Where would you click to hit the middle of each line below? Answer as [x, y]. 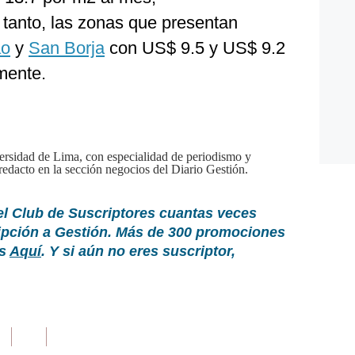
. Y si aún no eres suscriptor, [138, 251]
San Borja [67, 48]
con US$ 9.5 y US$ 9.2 [195, 48]
